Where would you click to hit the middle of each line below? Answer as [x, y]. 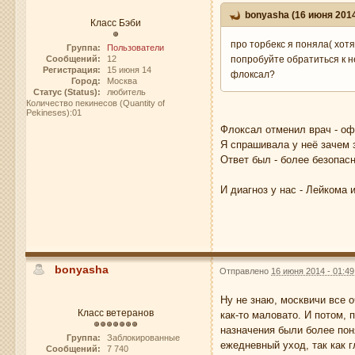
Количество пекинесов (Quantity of [96, 103]
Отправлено [246, 271]
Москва [122, 80]
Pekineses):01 [54, 112]
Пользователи [135, 47]
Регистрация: [71, 69]
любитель [126, 92]
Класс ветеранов [115, 313]
